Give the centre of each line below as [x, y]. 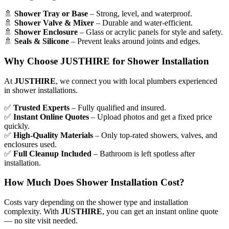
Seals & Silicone [42, 41]
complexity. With [32, 212]
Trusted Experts [41, 107]
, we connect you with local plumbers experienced [136, 81]
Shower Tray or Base [51, 14]
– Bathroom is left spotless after [143, 153]
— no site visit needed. [41, 221]
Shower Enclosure [46, 32]
